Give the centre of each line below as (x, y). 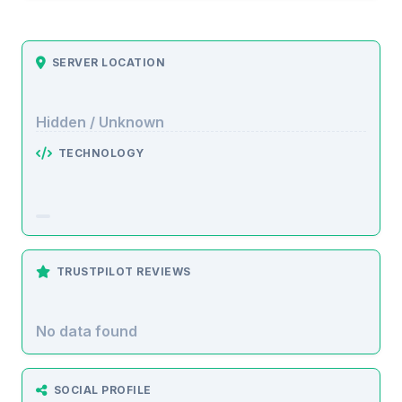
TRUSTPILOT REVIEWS (123, 271)
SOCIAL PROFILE (102, 389)
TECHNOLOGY (101, 153)
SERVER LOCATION (108, 62)
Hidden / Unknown (100, 122)
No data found (87, 331)
